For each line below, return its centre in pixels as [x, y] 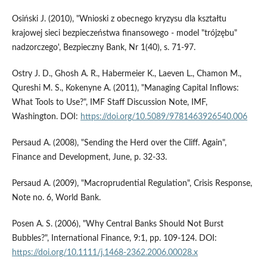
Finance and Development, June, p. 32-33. [89, 157]
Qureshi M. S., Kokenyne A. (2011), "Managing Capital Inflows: [125, 88]
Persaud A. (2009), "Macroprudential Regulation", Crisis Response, [132, 184]
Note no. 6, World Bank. [56, 198]
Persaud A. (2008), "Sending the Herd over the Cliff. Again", [119, 143]
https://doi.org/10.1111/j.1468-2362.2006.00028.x [105, 253]
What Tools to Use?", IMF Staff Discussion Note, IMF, [109, 102]
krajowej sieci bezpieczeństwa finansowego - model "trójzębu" [124, 33]
